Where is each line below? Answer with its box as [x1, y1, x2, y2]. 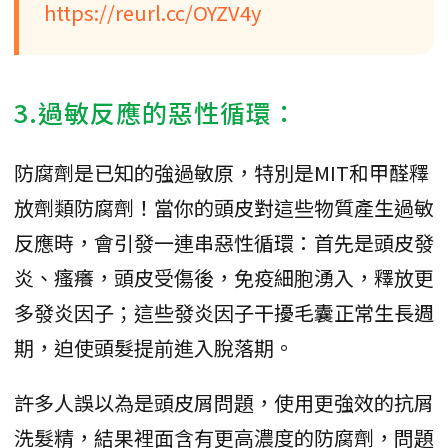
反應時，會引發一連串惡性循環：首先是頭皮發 [14, 227, 434, 257]
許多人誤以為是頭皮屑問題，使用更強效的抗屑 [14, 387, 434, 417]
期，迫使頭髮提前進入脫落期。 [14, 332, 294, 362]
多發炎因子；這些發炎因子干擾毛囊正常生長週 [14, 297, 434, 327]
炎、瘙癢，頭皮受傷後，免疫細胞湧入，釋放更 [14, 262, 434, 292]
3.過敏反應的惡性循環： [14, 93, 298, 130]
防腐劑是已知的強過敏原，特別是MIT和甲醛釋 [14, 157, 429, 187]
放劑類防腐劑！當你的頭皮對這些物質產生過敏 [14, 192, 434, 222]
